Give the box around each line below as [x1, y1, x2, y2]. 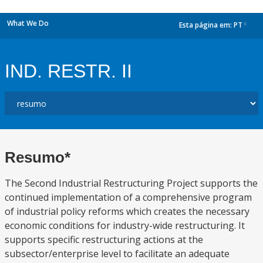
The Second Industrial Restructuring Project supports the [5, 177, 258, 190]
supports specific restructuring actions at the [5, 233, 203, 246]
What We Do [7, 18, 49, 28]
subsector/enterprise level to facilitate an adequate [5, 247, 230, 260]
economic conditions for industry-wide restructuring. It [5, 219, 245, 232]
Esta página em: [179, 20, 234, 31]
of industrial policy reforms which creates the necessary [5, 205, 249, 218]
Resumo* [5, 149, 70, 166]
